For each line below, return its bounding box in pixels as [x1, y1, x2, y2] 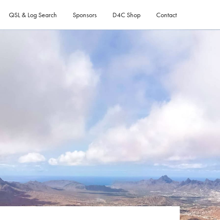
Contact [156, 10, 177, 19]
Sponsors [73, 10, 97, 19]
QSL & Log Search [9, 10, 57, 19]
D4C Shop [112, 10, 140, 19]
